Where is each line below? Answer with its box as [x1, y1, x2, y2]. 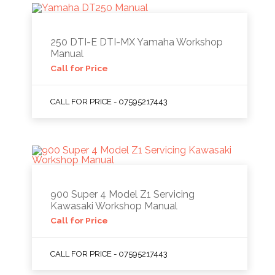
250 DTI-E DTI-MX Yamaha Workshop [50, 36, 223, 48]
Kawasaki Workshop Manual [50, 200, 178, 212]
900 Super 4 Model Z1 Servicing [50, 188, 195, 200]
